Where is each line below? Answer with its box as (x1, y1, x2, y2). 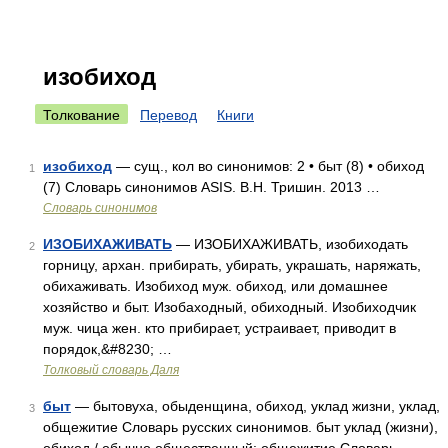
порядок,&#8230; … (43, 341, 172, 357)
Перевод (140, 107, 197, 123)
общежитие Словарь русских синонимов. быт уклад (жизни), (43, 419, 438, 435)
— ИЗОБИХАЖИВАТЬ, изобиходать (172, 236, 408, 252)
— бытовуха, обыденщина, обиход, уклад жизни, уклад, (71, 398, 440, 414)
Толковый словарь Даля (43, 363, 179, 377)
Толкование (43, 107, 120, 123)
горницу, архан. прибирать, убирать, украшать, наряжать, (43, 257, 421, 273)
